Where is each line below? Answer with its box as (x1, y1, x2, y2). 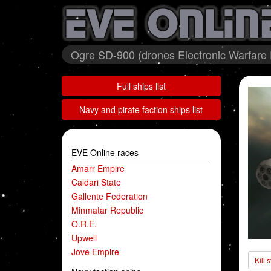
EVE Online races (71, 146, 139, 158)
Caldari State (71, 176, 121, 188)
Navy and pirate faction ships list (79, 103, 203, 116)
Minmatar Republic (71, 204, 143, 216)
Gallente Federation (71, 190, 148, 202)
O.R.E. (71, 218, 97, 230)
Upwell (71, 232, 97, 244)
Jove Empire (71, 246, 119, 258)
